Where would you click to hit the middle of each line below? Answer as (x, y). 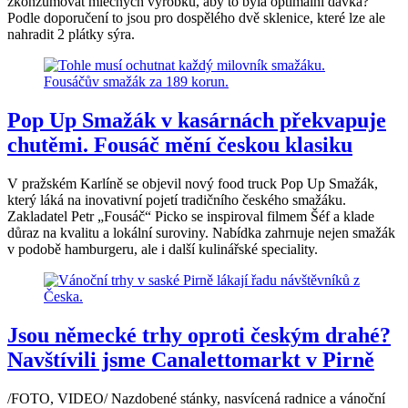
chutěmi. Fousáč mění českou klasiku (180, 145)
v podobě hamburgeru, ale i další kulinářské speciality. (163, 250)
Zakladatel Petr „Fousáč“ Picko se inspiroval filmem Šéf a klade (191, 217)
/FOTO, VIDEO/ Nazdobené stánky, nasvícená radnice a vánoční (196, 398)
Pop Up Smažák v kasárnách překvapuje (197, 121)
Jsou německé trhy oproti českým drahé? (199, 335)
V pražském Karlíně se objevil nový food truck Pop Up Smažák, (193, 184)
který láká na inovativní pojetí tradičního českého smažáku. (177, 200)
